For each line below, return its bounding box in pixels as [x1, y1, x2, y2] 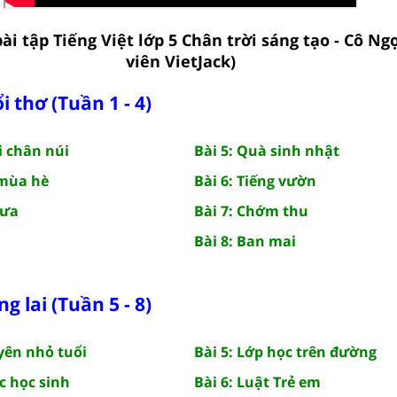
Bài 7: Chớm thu [194, 200, 308, 221]
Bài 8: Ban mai [194, 230, 296, 251]
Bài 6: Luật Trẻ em [194, 371, 321, 392]
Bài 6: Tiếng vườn [194, 170, 316, 191]
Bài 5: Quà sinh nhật [194, 140, 339, 160]
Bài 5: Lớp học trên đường [194, 341, 377, 362]
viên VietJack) [126, 50, 236, 72]
